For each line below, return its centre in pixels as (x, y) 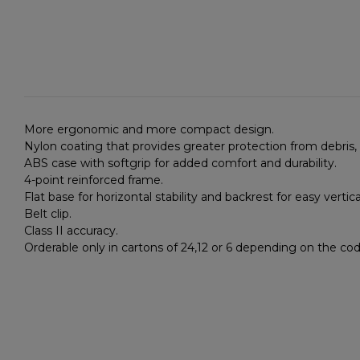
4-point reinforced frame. (94, 180)
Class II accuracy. (71, 230)
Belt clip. (48, 213)
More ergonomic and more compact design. (149, 129)
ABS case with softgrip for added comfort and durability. (180, 163)
